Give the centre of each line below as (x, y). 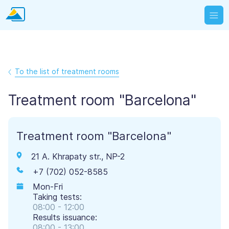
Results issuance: (65, 217)
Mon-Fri (48, 187)
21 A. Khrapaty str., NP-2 (78, 156)
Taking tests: (57, 197)
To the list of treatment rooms (67, 72)
